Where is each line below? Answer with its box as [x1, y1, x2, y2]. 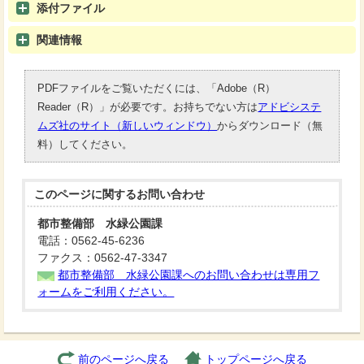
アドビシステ [258, 101, 322, 113]
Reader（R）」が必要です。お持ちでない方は [37, 101, 258, 113]
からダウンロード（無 [217, 119, 323, 132]
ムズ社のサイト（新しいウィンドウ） [37, 119, 218, 132]
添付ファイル [37, 2, 105, 15]
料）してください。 [37, 138, 133, 150]
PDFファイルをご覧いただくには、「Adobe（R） [37, 82, 276, 94]
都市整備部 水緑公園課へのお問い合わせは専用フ [58, 269, 320, 281]
